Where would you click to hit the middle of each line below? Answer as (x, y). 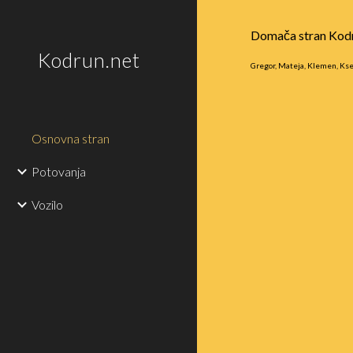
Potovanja (59, 171)
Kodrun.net (89, 60)
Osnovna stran (71, 138)
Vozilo (47, 204)
